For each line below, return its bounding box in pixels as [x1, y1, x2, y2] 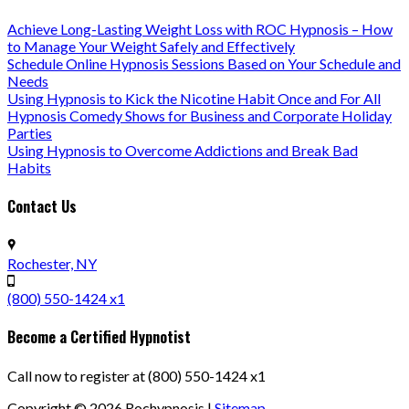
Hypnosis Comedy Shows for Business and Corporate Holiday [7, 107, 392, 125]
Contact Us [7, 195, 77, 218]
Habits [7, 159, 51, 177]
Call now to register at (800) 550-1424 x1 [7, 367, 266, 385]
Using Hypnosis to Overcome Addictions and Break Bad [7, 142, 358, 160]
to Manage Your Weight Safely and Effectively [7, 37, 295, 56]
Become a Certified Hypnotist [7, 325, 191, 348]
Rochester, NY [7, 254, 97, 272]
